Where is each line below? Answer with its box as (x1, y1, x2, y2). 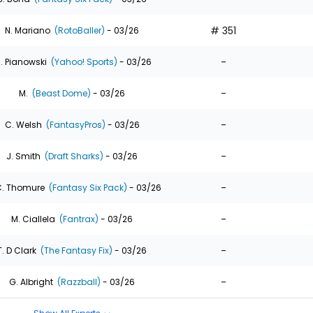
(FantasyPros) (43, 118, 105, 131)
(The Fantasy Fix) (38, 244, 112, 256)
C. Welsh (4, 118, 42, 131)
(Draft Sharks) (43, 150, 103, 162)
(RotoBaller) (52, 24, 105, 36)
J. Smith (6, 150, 41, 162)
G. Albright (9, 275, 53, 288)
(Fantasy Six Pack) (46, 181, 127, 194)
